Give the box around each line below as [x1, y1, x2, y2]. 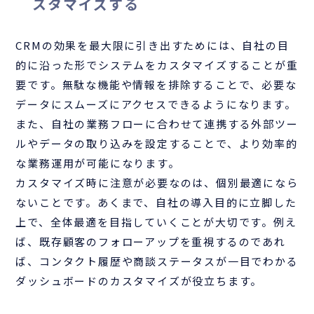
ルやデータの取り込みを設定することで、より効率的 [15, 135, 298, 151]
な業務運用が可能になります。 [15, 155, 180, 170]
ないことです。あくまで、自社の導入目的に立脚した [15, 194, 297, 210]
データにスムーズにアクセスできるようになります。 [15, 96, 296, 111]
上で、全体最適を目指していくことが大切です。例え [15, 214, 297, 229]
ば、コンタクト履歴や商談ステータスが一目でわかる [15, 253, 299, 268]
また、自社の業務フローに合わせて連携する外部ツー [15, 116, 299, 131]
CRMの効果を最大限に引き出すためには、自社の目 [15, 37, 289, 53]
